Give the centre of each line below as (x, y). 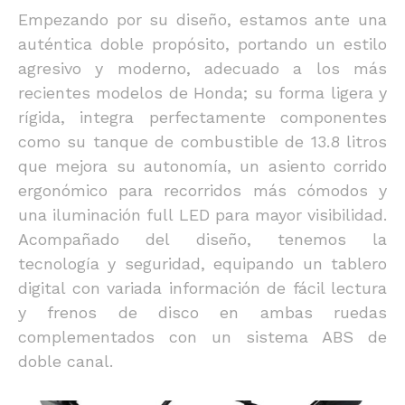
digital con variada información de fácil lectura (202, 287)
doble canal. (66, 361)
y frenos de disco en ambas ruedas (202, 312)
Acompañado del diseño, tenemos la (202, 239)
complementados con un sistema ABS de (202, 336)
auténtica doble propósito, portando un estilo (202, 43)
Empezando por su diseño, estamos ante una (202, 19)
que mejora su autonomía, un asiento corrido (202, 165)
